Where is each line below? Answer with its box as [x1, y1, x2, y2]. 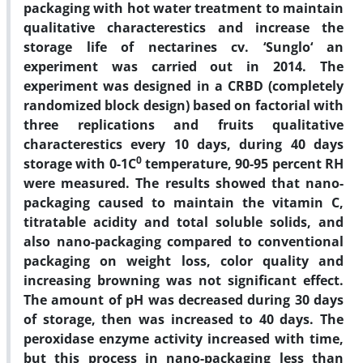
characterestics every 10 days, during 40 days [23, 135, 344, 153]
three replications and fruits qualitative [23, 115, 344, 134]
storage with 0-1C [23, 154, 136, 173]
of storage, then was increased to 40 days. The [23, 310, 344, 328]
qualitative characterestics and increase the [23, 18, 344, 36]
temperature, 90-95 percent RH [141, 154, 344, 173]
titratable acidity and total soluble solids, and [23, 212, 344, 231]
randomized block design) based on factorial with [23, 96, 344, 114]
